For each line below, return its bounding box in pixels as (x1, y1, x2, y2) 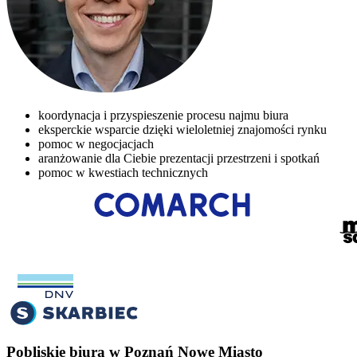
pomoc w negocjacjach (38, 137, 154, 151)
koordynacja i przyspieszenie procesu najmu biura (38, 108, 288, 123)
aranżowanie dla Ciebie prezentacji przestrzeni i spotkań (38, 151, 320, 166)
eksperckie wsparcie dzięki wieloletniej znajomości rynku (38, 123, 327, 137)
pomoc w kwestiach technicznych (38, 166, 208, 180)
